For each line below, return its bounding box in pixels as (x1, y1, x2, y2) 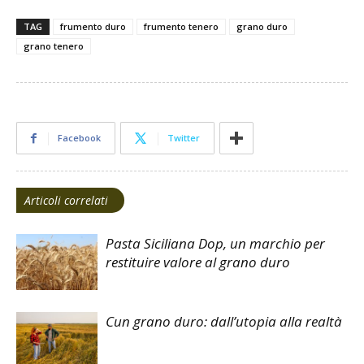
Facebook (58, 132, 101, 145)
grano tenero (24, 40, 84, 53)
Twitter (167, 132, 200, 145)
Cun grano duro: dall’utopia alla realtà (106, 312, 342, 331)
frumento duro (60, 20, 126, 33)
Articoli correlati (24, 193, 108, 209)
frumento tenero (144, 20, 219, 33)
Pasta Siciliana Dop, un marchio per (106, 234, 325, 253)
